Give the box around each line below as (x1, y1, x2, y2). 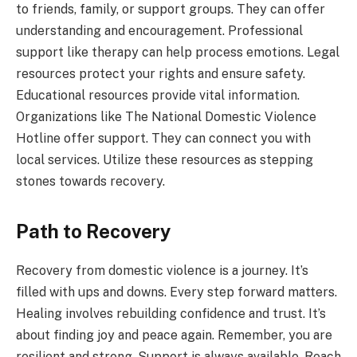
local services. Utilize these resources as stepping (16, 151, 313, 167)
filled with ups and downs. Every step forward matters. (16, 284, 337, 300)
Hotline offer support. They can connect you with (16, 130, 311, 146)
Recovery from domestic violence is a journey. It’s (16, 262, 308, 278)
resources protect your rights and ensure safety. (16, 65, 305, 81)
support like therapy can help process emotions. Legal (16, 44, 339, 60)
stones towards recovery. (16, 173, 165, 189)
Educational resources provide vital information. (16, 87, 300, 103)
